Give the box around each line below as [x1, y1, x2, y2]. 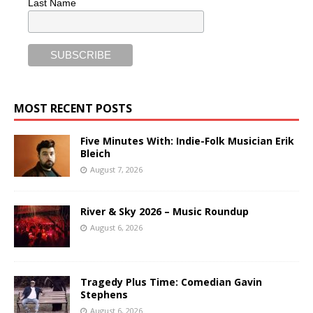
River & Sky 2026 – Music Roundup [80, 204, 249, 218]
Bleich [80, 146, 110, 160]
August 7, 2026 [90, 163, 143, 175]
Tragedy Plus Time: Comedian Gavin [80, 275, 262, 289]
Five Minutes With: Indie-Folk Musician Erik [80, 133, 294, 147]
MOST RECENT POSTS [14, 100, 132, 116]
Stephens [80, 287, 128, 301]
